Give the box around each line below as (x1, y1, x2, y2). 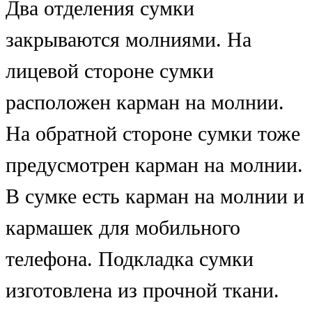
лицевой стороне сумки (6, 58, 214, 83)
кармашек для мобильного (6, 215, 240, 240)
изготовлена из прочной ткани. (6, 278, 279, 302)
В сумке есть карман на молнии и (6, 184, 304, 208)
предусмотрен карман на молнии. (6, 153, 303, 177)
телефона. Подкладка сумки (6, 247, 253, 271)
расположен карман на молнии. (6, 90, 284, 114)
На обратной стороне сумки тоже (6, 121, 300, 146)
